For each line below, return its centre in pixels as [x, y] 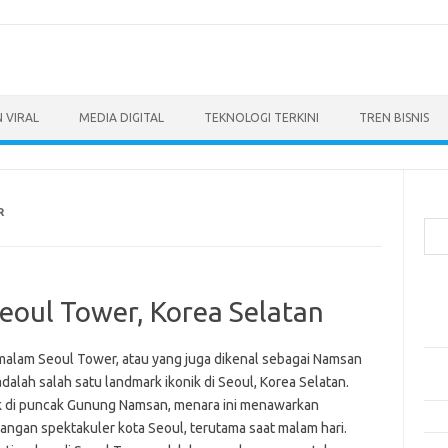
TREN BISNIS [394, 117]
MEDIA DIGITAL [121, 117]
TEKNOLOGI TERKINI [261, 117]
